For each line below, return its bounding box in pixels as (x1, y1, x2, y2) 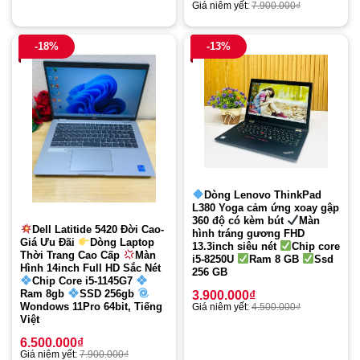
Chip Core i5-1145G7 (31, 274, 136, 287)
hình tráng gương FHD (192, 227, 305, 240)
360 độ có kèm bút (192, 215, 287, 227)
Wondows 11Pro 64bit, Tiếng (20, 300, 162, 313)
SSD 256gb (79, 287, 137, 300)
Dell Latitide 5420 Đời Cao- (31, 223, 164, 235)
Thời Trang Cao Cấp (20, 248, 123, 261)
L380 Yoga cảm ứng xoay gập (192, 202, 339, 215)
